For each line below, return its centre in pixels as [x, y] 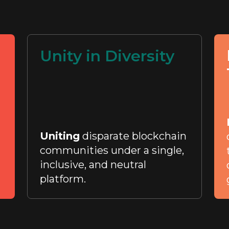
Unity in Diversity [107, 56]
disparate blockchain [133, 136]
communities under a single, [112, 150]
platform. [63, 179]
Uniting [60, 136]
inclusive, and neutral [93, 165]
